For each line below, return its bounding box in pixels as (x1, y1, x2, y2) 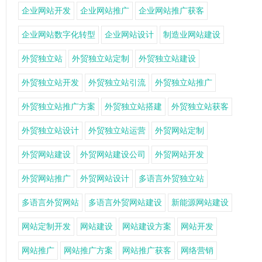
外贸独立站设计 (22, 126, 79, 135)
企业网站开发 (22, 6, 71, 15)
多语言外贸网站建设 (88, 198, 162, 207)
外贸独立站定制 (72, 54, 129, 63)
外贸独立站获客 (171, 102, 229, 111)
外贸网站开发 (155, 150, 204, 159)
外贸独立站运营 (88, 126, 146, 135)
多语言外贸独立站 (139, 174, 204, 183)
